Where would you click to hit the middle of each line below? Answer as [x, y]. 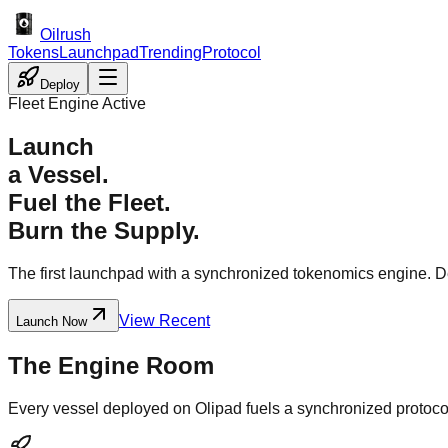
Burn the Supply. [104, 230]
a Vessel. [58, 174]
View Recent [164, 320]
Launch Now [51, 321]
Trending [170, 52]
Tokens [33, 52]
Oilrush [65, 34]
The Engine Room [111, 365]
